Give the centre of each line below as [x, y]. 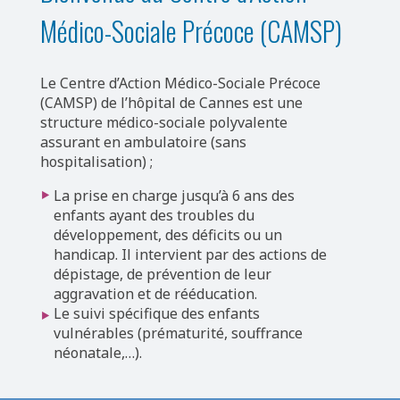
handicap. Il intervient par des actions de [190, 255]
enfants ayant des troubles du [154, 216]
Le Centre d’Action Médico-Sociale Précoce [180, 83]
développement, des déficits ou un [167, 235]
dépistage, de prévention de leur [162, 275]
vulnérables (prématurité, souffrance [178, 333]
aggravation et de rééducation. [155, 294]
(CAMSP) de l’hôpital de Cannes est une [171, 103]
